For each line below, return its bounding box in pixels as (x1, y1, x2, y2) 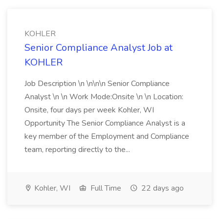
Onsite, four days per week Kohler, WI (24, 105, 154, 115)
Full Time (88, 183, 121, 194)
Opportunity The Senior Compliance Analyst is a (24, 118, 185, 129)
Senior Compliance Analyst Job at (24, 41, 173, 54)
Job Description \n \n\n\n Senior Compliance (24, 78, 170, 89)
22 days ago (139, 183, 184, 194)
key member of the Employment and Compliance (24, 131, 189, 142)
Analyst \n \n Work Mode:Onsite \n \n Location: (24, 91, 183, 102)
